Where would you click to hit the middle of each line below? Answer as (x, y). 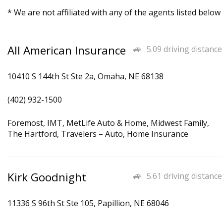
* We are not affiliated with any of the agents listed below (114, 12)
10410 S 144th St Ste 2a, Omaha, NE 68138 (85, 76)
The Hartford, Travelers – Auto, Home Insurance (98, 134)
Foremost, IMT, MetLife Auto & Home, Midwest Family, (108, 123)
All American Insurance (67, 50)
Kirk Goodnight (47, 177)
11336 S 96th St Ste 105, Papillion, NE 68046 (88, 203)
